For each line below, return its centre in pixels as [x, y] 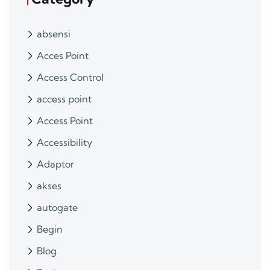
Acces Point [63, 56]
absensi [54, 34]
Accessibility [64, 143]
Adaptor [55, 164]
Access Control [70, 77]
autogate [57, 208]
